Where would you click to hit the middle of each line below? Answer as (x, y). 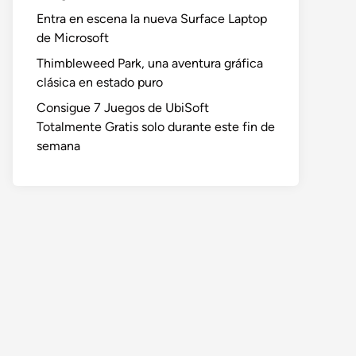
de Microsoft (73, 38)
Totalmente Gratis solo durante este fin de (156, 127)
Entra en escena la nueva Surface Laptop (152, 19)
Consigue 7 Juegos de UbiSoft (123, 108)
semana (58, 146)
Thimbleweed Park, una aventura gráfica (150, 63)
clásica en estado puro (100, 82)
